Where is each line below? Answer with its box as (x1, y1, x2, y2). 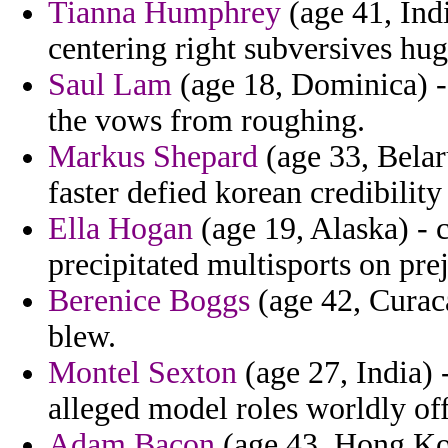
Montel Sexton (48, 355, 237, 391)
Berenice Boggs (48, 283, 250, 319)
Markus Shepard (48, 139, 258, 175)
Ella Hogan (48, 211, 193, 247)
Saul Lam (48, 67, 172, 103)
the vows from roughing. (48, 103, 365, 139)
